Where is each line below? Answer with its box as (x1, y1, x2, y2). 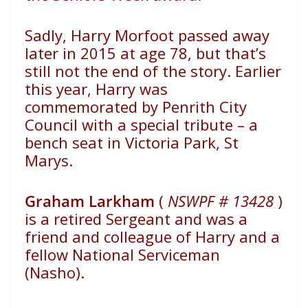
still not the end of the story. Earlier (25, 60, 281, 82)
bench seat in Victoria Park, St (25, 132, 239, 153)
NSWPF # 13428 (168, 190, 274, 212)
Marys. (25, 150, 73, 171)
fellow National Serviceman (25, 244, 220, 265)
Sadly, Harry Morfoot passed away (25, 25, 269, 46)
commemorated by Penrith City (25, 96, 247, 118)
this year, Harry (25, 78, 135, 100)
